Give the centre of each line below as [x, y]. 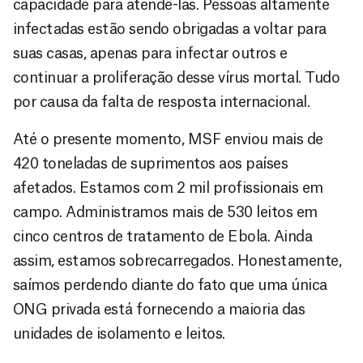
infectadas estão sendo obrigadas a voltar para [170, 29]
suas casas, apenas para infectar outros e [150, 53]
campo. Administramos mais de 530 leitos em [165, 212]
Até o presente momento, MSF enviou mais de [168, 139]
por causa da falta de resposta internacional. [162, 102]
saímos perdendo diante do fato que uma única [170, 285]
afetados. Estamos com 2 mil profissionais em [168, 188]
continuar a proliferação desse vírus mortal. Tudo [177, 77]
